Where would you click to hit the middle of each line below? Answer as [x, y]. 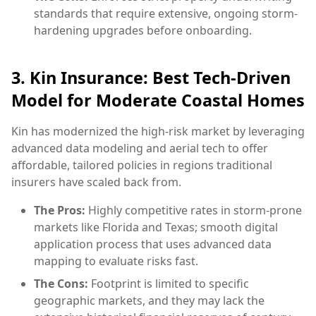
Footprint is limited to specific [169, 284]
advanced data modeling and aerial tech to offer [140, 148]
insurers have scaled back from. [96, 182]
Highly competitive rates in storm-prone [194, 211]
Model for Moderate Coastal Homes [158, 101]
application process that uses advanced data [153, 244]
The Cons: [61, 284]
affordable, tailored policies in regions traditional [142, 165]
